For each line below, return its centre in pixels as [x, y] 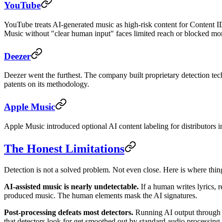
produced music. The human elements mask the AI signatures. [101, 195]
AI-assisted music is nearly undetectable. [71, 186]
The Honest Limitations [64, 148]
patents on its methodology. [47, 84]
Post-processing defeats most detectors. [69, 212]
